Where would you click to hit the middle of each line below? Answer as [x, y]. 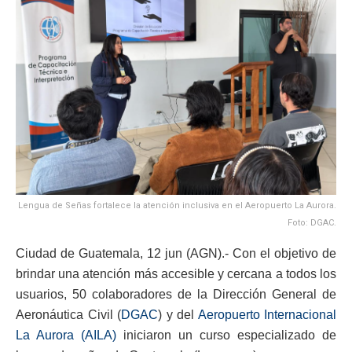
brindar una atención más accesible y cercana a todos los [176, 274]
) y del [178, 315]
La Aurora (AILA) [66, 335]
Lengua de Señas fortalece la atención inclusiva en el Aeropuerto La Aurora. [177, 206]
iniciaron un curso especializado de [226, 335]
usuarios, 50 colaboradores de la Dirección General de [176, 295]
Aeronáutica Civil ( [68, 315]
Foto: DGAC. [312, 223]
